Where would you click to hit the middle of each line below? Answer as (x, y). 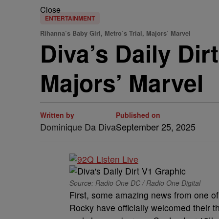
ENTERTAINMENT (70, 18)
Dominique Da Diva (78, 127)
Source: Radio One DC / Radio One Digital (135, 183)
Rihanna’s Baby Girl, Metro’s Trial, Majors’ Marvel (115, 33)
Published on (138, 115)
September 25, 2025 (156, 127)
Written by (57, 115)
